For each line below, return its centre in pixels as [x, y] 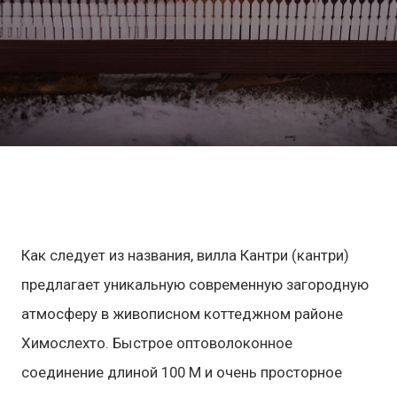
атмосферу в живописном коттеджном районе [182, 314]
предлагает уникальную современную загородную [195, 285]
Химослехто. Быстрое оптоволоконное [157, 343]
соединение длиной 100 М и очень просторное [182, 373]
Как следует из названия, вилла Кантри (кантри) [185, 256]
